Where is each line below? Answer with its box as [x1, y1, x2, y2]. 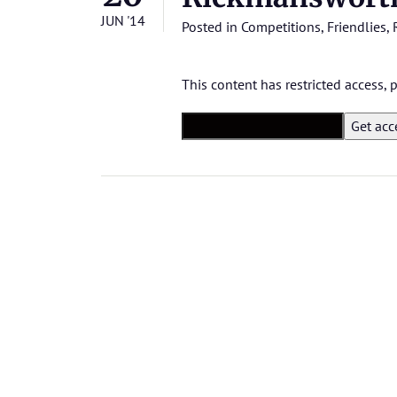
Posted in [182, 18, 241, 36]
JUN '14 [101, 12, 145, 30]
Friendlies [327, 18, 386, 36]
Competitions [241, 18, 321, 36]
